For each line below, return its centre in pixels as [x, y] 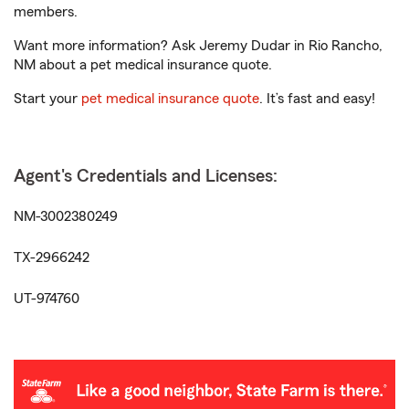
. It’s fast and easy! [317, 99]
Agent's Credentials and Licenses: [146, 176]
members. [46, 12]
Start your [47, 99]
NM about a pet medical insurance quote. [143, 65]
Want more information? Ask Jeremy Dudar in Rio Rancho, [198, 46]
